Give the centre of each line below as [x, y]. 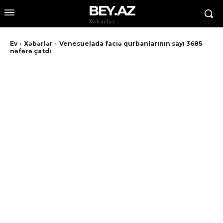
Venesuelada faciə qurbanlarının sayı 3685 [131, 44]
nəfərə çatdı [31, 51]
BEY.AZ [111, 10]
